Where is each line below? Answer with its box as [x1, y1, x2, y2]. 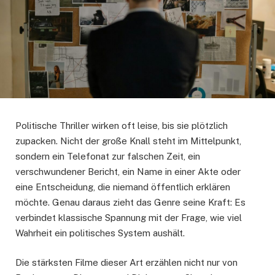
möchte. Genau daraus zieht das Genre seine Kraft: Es [15, 197, 246, 208]
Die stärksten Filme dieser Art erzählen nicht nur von [15, 257, 238, 268]
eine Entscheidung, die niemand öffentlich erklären [15, 182, 230, 193]
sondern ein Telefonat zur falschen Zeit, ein [15, 151, 200, 162]
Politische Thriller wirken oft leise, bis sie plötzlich [15, 120, 228, 131]
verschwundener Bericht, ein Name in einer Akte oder [15, 166, 241, 177]
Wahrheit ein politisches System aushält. [15, 228, 185, 239]
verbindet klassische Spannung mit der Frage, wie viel [15, 212, 242, 223]
